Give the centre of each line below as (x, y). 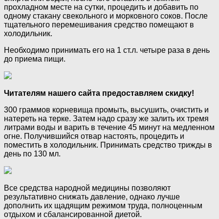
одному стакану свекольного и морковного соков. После (106, 16)
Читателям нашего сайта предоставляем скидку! (99, 93)
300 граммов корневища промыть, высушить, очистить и (106, 110)
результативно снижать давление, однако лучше (92, 197)
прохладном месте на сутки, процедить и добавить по (101, 7)
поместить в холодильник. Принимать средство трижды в (108, 145)
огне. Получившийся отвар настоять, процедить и (94, 136)
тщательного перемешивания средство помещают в (99, 25)
